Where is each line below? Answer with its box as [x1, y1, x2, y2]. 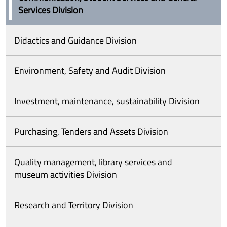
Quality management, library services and [14, 155, 172, 169]
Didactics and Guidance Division [14, 33, 137, 47]
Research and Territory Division [14, 198, 133, 212]
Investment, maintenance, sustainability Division [14, 94, 200, 108]
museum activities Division [14, 168, 117, 181]
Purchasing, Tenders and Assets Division [14, 125, 168, 138]
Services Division [18, 3, 83, 17]
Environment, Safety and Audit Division [14, 64, 166, 78]
